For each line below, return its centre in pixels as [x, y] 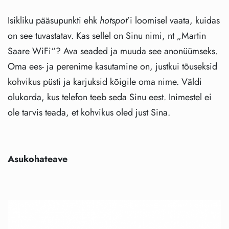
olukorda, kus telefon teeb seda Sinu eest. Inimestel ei [110, 97]
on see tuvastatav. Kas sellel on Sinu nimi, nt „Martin [107, 36]
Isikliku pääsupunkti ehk [54, 21]
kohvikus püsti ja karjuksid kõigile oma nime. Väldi [105, 82]
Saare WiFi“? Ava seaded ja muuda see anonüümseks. [113, 51]
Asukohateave [38, 159]
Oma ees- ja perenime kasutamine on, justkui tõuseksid [112, 67]
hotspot [113, 21]
